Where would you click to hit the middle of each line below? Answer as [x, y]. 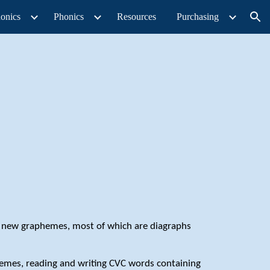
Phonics [69, 17]
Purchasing [198, 17]
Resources [137, 17]
